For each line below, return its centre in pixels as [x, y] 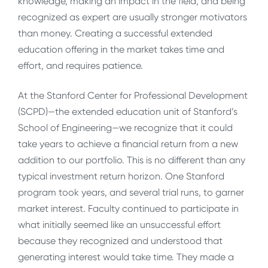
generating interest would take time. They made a [126, 257]
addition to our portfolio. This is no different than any [132, 160]
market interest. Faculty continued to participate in [128, 208]
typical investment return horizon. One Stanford [121, 176]
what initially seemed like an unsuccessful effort [119, 224]
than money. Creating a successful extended [115, 33]
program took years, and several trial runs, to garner [131, 192]
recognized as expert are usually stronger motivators [133, 17]
